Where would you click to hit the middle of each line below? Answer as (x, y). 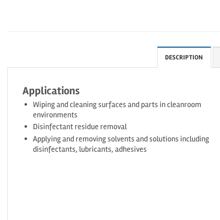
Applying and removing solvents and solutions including (121, 139)
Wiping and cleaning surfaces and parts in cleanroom (117, 105)
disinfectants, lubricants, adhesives (90, 149)
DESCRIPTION (184, 58)
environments (55, 115)
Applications (51, 91)
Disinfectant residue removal (80, 127)
